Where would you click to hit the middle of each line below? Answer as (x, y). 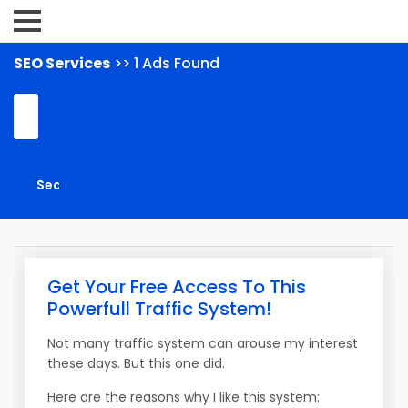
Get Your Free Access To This (177, 287)
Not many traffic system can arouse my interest (203, 343)
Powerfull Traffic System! (159, 309)
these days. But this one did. (136, 363)
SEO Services (62, 63)
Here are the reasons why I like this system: (184, 397)
